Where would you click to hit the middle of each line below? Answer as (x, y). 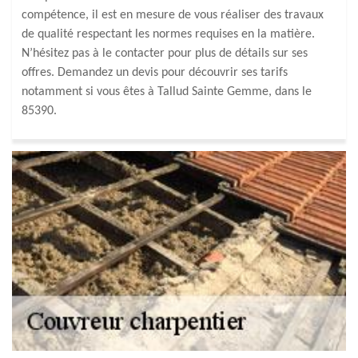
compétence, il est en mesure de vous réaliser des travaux (173, 15)
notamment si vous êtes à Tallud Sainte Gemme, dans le (167, 92)
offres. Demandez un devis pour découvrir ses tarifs (155, 73)
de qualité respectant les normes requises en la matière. (168, 34)
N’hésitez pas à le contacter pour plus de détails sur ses (165, 54)
